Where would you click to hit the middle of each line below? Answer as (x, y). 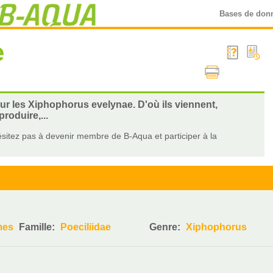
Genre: (166, 227)
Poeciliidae (86, 227)
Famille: (38, 227)
